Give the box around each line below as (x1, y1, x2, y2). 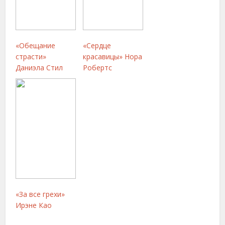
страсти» (16, 51, 47, 61)
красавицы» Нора (83, 51, 143, 61)
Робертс (83, 62, 113, 72)
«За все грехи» (16, 189, 65, 199)
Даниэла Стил (16, 62, 63, 72)
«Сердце (83, 40, 111, 50)
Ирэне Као (16, 200, 52, 210)
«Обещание (16, 40, 56, 50)
